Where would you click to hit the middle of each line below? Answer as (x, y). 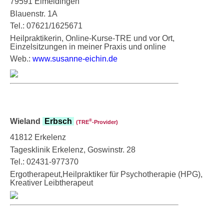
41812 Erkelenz (38, 137)
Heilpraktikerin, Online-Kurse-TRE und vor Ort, (92, 38)
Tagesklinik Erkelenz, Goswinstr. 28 (73, 149)
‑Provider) (105, 122)
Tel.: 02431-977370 (44, 161)
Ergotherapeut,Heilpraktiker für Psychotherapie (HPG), (106, 174)
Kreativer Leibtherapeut (51, 182)
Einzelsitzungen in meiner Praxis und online (88, 46)
